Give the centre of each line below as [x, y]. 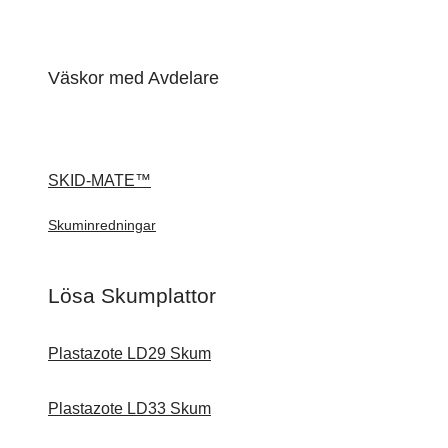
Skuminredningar [102, 224]
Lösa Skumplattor [132, 295]
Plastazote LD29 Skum [129, 354]
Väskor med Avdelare [133, 77]
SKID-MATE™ [99, 180]
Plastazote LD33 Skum [129, 409]
